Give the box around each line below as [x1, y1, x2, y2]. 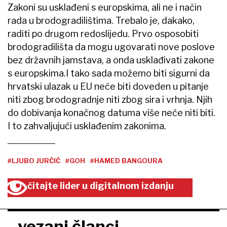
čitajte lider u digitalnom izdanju [27, 180, 174, 191]
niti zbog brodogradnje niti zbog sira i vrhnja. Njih [8, 94, 212, 105]
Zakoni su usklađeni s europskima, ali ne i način [8, 2, 202, 13]
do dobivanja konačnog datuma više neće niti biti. [8, 107, 215, 118]
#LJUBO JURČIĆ [8, 156, 60, 165]
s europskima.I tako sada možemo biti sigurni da [8, 67, 210, 79]
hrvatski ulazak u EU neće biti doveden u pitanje [8, 81, 209, 92]
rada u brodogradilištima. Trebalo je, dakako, [8, 15, 197, 26]
